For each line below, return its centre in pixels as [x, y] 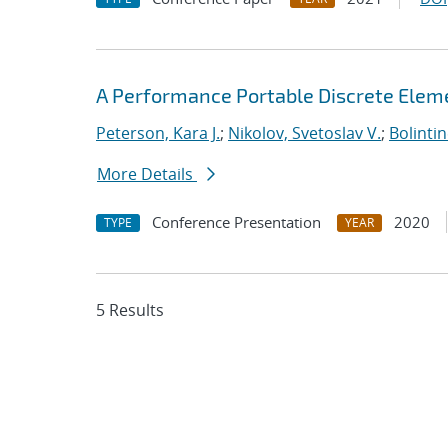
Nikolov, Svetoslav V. [304, 133]
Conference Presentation [236, 222]
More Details [147, 174]
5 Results [130, 310]
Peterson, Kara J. [158, 133]
